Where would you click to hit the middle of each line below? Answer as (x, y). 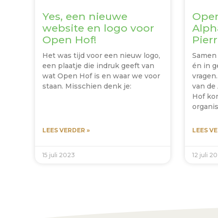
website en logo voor (98, 28)
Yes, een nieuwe (85, 17)
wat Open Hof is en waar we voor (101, 76)
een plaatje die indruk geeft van (98, 66)
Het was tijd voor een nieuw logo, (101, 56)
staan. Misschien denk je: (87, 86)
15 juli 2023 (59, 155)
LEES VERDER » (66, 130)
